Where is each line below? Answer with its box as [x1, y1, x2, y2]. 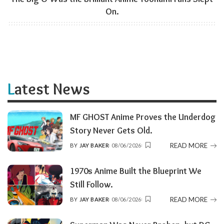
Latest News [14, 79, 90, 99]
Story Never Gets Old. [70, 125, 152, 136]
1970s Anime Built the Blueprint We [70, 165, 201, 176]
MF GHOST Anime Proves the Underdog [70, 111, 215, 122]
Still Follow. [70, 179, 113, 190]
